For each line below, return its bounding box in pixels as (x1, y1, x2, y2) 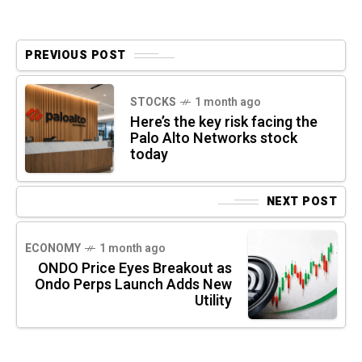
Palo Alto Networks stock (130, 128, 297, 150)
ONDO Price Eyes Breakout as (38, 258, 232, 280)
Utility (195, 290, 232, 313)
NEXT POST (266, 193, 337, 211)
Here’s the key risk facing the (130, 112, 318, 134)
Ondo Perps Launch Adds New (35, 274, 232, 297)
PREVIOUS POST (25, 47, 126, 65)
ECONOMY (25, 240, 81, 258)
